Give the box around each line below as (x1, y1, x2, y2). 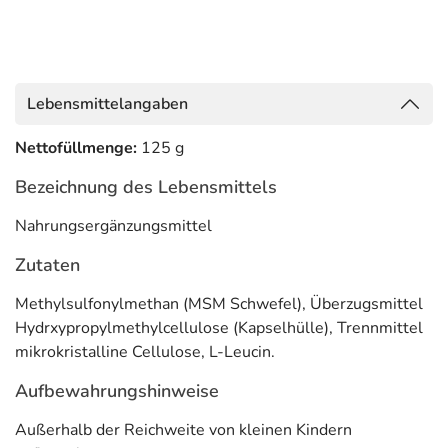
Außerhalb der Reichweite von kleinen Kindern (15, 419, 352, 441)
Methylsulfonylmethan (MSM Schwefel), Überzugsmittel (15, 293, 423, 315)
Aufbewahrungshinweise (15, 379, 219, 403)
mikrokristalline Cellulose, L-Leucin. (15, 341, 275, 363)
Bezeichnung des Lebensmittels (15, 175, 277, 199)
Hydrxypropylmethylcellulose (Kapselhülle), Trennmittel (15, 317, 423, 339)
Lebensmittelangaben (27, 93, 188, 115)
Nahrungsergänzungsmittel (15, 215, 212, 237)
